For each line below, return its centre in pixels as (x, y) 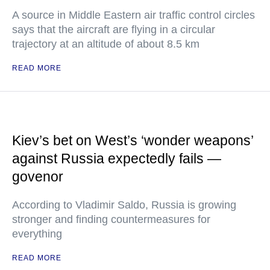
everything (37, 234)
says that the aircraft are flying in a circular (114, 30)
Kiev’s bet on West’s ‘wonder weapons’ (133, 140)
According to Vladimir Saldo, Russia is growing (124, 205)
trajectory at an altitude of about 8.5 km (106, 44)
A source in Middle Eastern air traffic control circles (133, 15)
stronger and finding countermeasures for (111, 219)
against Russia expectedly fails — (117, 159)
